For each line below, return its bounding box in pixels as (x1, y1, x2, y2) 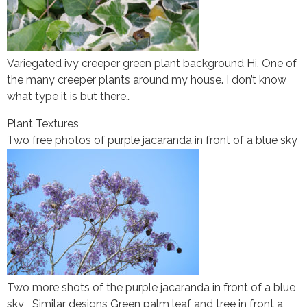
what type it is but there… (7, 90, 131, 103)
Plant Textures (7, 117, 79, 131)
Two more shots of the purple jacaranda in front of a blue (7, 281, 295, 295)
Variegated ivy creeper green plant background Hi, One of (7, 57, 297, 71)
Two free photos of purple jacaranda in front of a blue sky (7, 134, 297, 147)
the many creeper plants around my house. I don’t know (7, 73, 286, 87)
